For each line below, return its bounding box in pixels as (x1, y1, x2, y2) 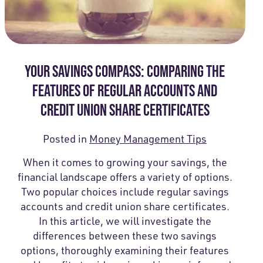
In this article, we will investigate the (38, 214, 211, 227)
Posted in (43, 131, 90, 145)
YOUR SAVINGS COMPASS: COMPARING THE (25, 61, 225, 80)
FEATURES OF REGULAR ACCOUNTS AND (32, 80, 218, 100)
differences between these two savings (33, 228, 217, 242)
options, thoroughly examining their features (21, 243, 230, 257)
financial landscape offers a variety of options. (17, 170, 232, 183)
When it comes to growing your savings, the (22, 155, 227, 168)
